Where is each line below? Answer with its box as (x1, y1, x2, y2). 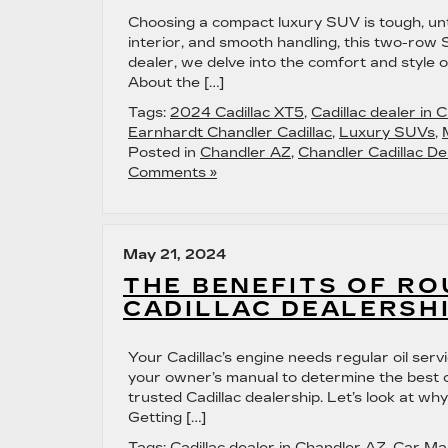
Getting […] (128, 409, 206, 426)
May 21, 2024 (123, 246, 227, 263)
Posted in (128, 144, 200, 161)
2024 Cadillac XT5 (170, 104, 304, 121)
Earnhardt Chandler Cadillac (128, 124, 332, 141)
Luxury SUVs (339, 124, 435, 141)
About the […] (128, 74, 224, 91)
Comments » (128, 164, 217, 181)
